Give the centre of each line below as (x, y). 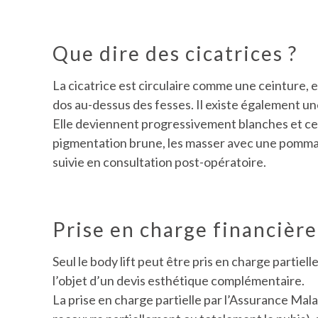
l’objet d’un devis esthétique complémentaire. (179, 281)
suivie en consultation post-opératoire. (160, 162)
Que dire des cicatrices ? (175, 54)
